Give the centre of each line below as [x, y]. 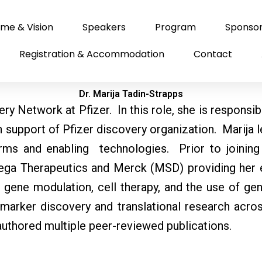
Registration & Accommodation [92, 54]
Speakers [104, 27]
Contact [213, 54]
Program [176, 27]
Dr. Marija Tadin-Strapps [131, 94]
